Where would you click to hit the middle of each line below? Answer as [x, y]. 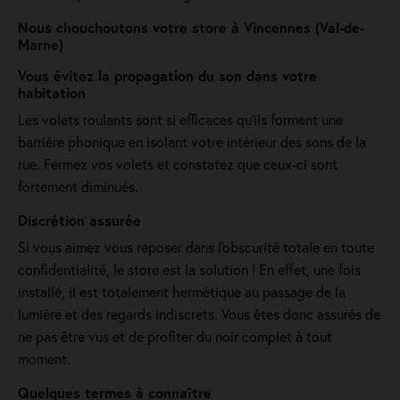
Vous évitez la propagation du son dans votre [167, 75]
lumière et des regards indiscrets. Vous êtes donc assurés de [199, 314]
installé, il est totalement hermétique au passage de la [182, 292]
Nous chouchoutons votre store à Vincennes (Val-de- [191, 27]
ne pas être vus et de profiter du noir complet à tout [175, 336]
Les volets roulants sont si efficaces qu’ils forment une [180, 119]
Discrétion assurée [79, 220]
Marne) [41, 44]
